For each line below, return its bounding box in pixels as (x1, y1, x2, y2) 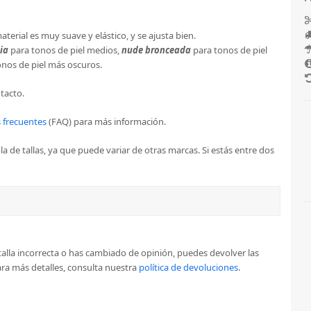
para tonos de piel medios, (8, 43, 121, 56)
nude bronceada (121, 43, 191, 56)
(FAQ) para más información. (46, 115, 166, 128)
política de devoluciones (138, 260, 238, 274)
